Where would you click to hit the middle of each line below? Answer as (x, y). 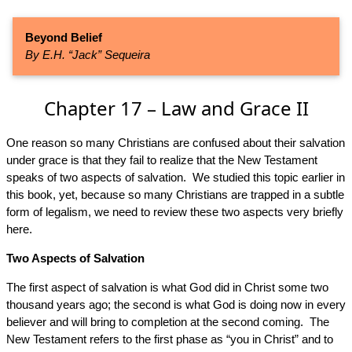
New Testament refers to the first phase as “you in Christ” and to (170, 339)
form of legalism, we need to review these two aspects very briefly (175, 212)
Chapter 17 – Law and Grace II (176, 108)
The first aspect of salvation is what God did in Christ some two (167, 287)
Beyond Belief (64, 38)
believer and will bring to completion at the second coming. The (168, 322)
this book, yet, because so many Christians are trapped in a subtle (175, 194)
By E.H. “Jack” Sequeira (88, 55)
